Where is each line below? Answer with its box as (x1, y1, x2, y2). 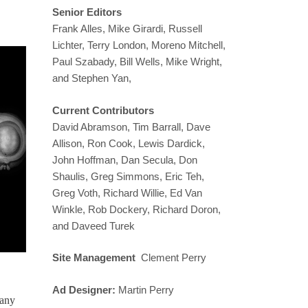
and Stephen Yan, (52, 72, 131, 85)
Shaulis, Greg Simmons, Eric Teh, (52, 170, 204, 182)
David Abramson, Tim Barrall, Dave (52, 120, 210, 133)
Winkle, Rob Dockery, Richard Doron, (52, 203, 221, 215)
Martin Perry (115, 283, 174, 296)
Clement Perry (138, 252, 206, 264)
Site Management (52, 252, 138, 264)
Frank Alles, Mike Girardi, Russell (52, 23, 202, 35)
